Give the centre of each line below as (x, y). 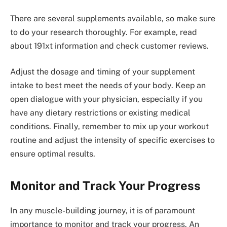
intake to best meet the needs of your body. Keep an (108, 86)
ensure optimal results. (53, 154)
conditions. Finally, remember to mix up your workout (109, 127)
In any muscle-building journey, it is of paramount (103, 211)
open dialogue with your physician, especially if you (106, 99)
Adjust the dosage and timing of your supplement (103, 72)
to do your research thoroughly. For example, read (104, 32)
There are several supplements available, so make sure (113, 18)
